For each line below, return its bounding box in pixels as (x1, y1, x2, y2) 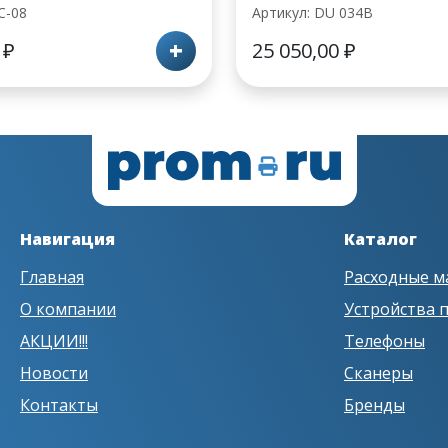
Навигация (20, 228, 115, 250)
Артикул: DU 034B (252, 3, 373, 22)
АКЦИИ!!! (20, 330, 88, 352)
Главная (20, 266, 84, 288)
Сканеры (344, 362, 413, 384)
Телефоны (344, 330, 425, 352)
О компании (20, 298, 116, 320)
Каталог (344, 228, 417, 250)
